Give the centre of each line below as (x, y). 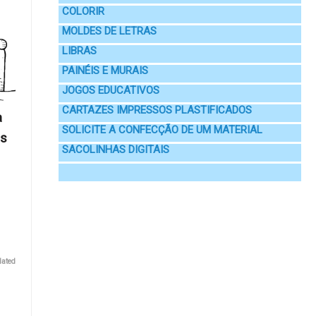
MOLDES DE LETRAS (110, 31)
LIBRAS (80, 50)
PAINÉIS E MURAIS (105, 70)
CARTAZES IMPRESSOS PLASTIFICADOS (157, 110)
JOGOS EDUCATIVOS (111, 90)
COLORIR (84, 11)
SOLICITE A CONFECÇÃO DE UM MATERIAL (163, 129)
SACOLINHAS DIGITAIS (116, 149)
